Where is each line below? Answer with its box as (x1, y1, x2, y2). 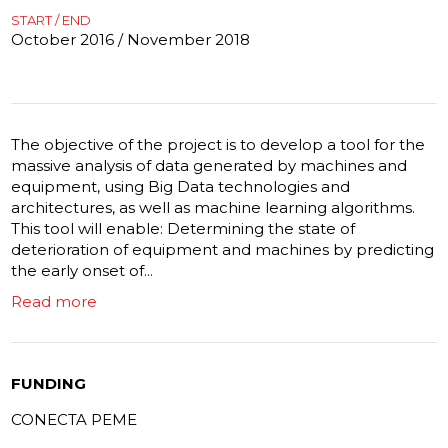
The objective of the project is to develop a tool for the (11, 134, 426, 154)
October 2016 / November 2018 (11, 30, 251, 50)
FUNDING (11, 373, 87, 393)
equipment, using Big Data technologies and (11, 176, 351, 196)
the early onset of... (11, 260, 154, 280)
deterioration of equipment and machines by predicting (11, 239, 435, 259)
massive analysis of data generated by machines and (11, 155, 408, 175)
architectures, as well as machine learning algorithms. (11, 197, 416, 217)
